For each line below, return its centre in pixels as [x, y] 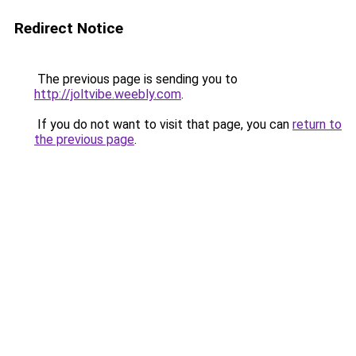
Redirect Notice [69, 28]
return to [317, 124]
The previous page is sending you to [136, 79]
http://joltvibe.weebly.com [108, 94]
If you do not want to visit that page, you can [163, 124]
